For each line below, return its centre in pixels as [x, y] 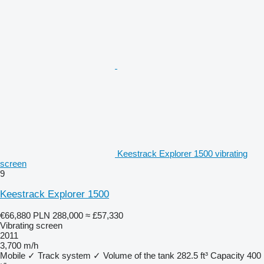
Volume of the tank [139, 255]
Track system [64, 255]
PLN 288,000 [58, 215]
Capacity [227, 255]
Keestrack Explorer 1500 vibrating [182, 153]
